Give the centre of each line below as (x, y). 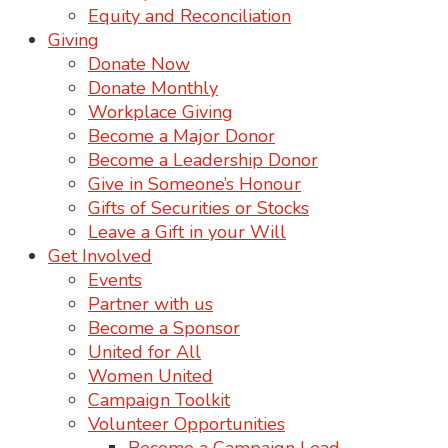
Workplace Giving (160, 112)
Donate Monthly (153, 88)
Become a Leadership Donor (203, 160)
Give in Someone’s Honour (194, 184)
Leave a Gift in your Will (187, 232)
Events (115, 280)
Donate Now (139, 64)
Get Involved (100, 256)
